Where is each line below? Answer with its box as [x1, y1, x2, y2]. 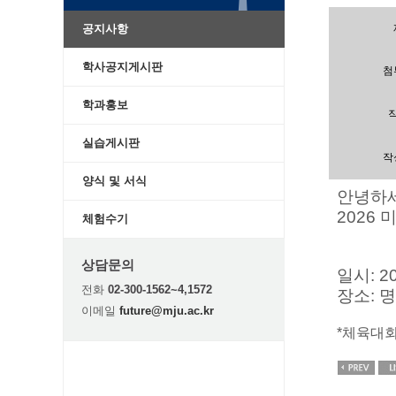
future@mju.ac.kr [119, 304, 214, 317]
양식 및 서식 [82, 174, 147, 187]
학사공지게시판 [82, 60, 163, 73]
